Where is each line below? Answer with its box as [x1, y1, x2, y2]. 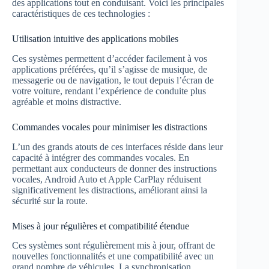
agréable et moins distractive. [12, 96, 121, 107]
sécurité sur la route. [12, 195, 88, 206]
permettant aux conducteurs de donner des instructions [12, 163, 217, 174]
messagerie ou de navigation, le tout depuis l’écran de [12, 74, 214, 85]
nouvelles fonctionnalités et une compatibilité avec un [12, 251, 214, 262]
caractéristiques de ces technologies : [12, 8, 150, 19]
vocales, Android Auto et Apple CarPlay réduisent [12, 174, 201, 184]
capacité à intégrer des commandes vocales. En [12, 152, 189, 163]
